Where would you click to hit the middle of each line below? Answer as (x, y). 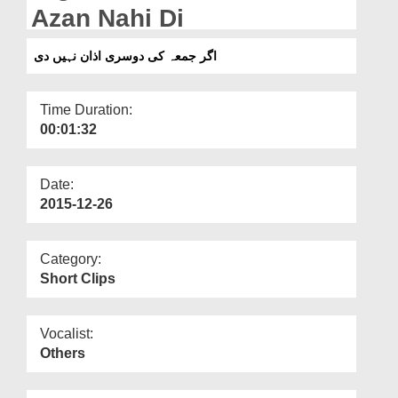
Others (63, 353)
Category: (71, 259)
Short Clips (78, 278)
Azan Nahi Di (107, 18)
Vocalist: (67, 333)
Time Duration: (86, 109)
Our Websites (55, 42)
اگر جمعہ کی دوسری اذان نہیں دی (125, 56)
